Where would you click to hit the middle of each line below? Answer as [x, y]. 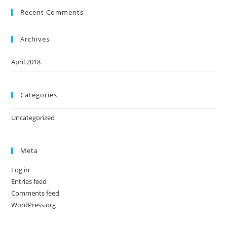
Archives [35, 39]
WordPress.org [34, 205]
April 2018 [26, 62]
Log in [21, 170]
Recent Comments [52, 12]
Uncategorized [33, 118]
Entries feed [29, 181]
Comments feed [35, 193]
